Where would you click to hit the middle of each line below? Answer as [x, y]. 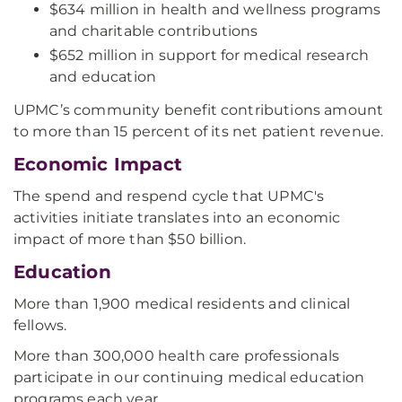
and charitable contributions [154, 31]
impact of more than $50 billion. [130, 239]
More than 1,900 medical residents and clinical [182, 304]
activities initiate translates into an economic [177, 218]
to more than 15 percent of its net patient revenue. [199, 131]
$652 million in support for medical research [210, 55]
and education [103, 77]
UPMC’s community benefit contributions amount [199, 110]
